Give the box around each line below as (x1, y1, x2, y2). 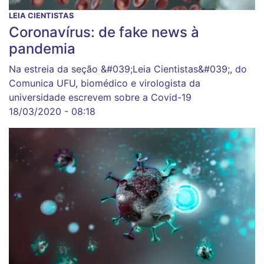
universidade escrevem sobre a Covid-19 (9, 91, 192, 103)
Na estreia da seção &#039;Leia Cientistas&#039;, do (9, 62, 247, 75)
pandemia (9, 39, 75, 57)
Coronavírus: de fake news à (9, 23, 199, 41)
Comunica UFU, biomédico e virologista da (9, 77, 200, 89)
